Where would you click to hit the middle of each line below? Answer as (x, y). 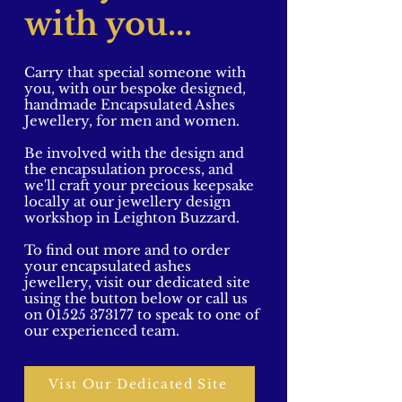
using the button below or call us (136, 298)
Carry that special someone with (135, 72)
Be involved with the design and (134, 153)
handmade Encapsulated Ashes (130, 105)
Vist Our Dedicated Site (138, 384)
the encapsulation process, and (129, 169)
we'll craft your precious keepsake (139, 185)
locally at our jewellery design (127, 201)
